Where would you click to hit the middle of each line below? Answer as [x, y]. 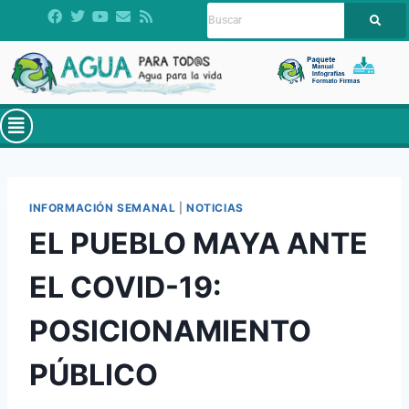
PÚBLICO [94, 375]
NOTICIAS [215, 208]
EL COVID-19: [126, 288]
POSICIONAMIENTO [170, 331]
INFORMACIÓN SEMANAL [103, 208]
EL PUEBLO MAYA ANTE [199, 244]
